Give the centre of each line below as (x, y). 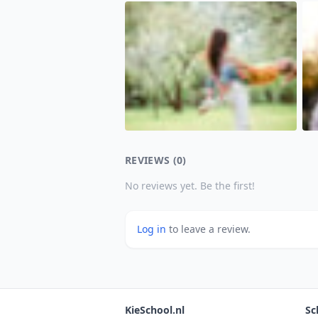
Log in (153, 229)
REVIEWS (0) (156, 160)
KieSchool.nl (155, 310)
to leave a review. (210, 229)
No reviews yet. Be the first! (190, 185)
